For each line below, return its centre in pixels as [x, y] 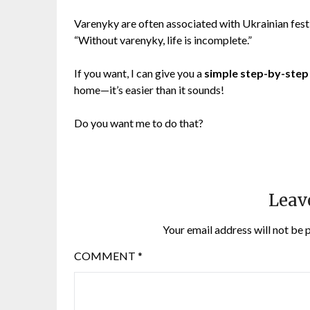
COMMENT [106, 255]
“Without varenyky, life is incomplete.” [163, 39]
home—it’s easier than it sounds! [149, 89]
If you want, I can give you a [139, 73]
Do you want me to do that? [139, 122]
